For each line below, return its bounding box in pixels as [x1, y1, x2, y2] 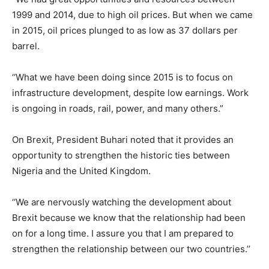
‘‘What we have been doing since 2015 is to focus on [12, 71, 233, 83]
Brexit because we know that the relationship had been [12, 212, 246, 223]
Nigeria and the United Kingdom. [12, 165, 151, 177]
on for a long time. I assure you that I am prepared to [12, 228, 234, 239]
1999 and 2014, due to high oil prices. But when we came [12, 9, 253, 20]
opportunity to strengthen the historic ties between [12, 150, 230, 161]
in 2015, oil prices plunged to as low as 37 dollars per [12, 25, 238, 36]
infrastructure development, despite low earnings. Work [12, 87, 249, 98]
